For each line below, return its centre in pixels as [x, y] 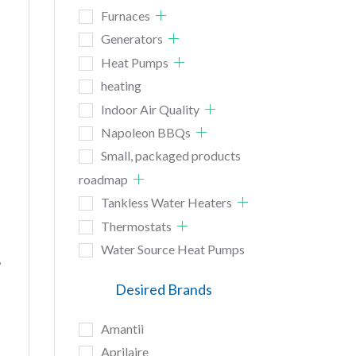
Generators [132, 39]
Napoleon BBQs [145, 132]
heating [121, 86]
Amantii [122, 328]
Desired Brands [164, 290]
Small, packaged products [170, 156]
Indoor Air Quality [150, 109]
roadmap [103, 179]
